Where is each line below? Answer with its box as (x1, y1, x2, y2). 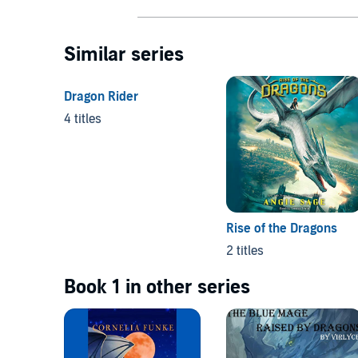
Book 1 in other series (64, 275, 250, 299)
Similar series (64, 42, 184, 66)
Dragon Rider (64, 88, 138, 105)
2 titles (225, 242, 264, 259)
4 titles (64, 110, 101, 127)
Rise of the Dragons (225, 220, 337, 237)
